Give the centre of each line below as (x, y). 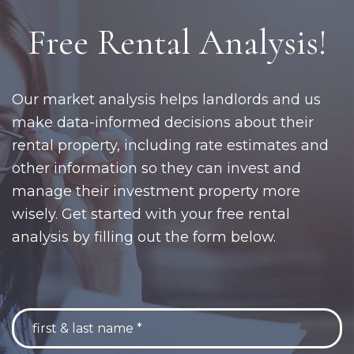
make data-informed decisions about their (163, 123)
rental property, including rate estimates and (170, 146)
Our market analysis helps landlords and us (166, 100)
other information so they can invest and (156, 169)
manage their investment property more (156, 192)
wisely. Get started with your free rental (151, 215)
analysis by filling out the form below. (144, 237)
